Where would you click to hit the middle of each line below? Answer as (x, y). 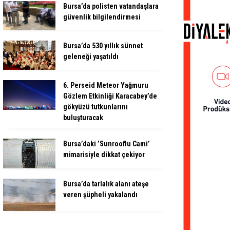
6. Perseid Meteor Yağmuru (106, 85)
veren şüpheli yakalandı (100, 194)
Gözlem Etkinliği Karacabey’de (110, 96)
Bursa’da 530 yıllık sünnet (103, 45)
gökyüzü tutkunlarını (95, 107)
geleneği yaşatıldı (91, 56)
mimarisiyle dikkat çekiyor (104, 155)
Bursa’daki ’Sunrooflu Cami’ (107, 144)
